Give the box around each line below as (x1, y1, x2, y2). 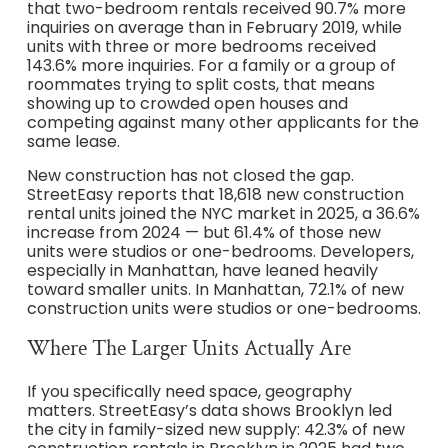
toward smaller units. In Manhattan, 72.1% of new (26, 277, 404, 301)
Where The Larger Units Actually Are (26, 334, 351, 364)
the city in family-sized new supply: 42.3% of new (26, 418, 405, 442)
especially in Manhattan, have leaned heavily (26, 258, 378, 282)
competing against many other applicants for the (26, 111, 419, 135)
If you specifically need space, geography (26, 380, 352, 404)
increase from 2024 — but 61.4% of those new (26, 220, 381, 244)
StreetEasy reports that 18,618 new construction (26, 182, 404, 206)
